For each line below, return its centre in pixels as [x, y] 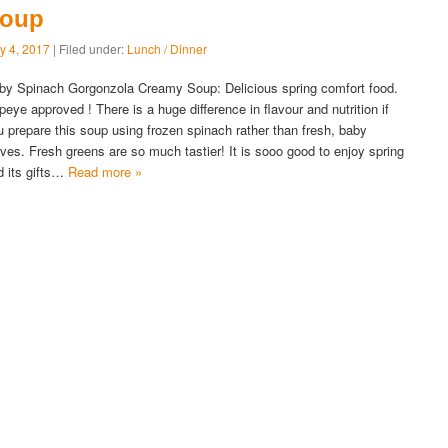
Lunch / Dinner [167, 49]
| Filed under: [89, 49]
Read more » [105, 172]
